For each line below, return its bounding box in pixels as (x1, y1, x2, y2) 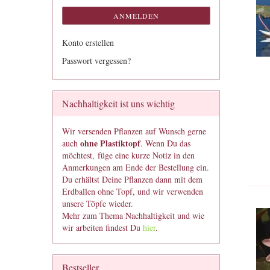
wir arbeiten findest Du (62, 222, 143, 233)
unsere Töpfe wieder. (62, 198, 133, 209)
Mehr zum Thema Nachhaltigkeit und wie (62, 210, 204, 221)
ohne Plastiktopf (80, 137, 140, 149)
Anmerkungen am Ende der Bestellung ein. (62, 162, 209, 173)
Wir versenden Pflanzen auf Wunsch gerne (62, 125, 206, 137)
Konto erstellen (62, 37, 114, 48)
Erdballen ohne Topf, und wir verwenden (62, 186, 203, 197)
